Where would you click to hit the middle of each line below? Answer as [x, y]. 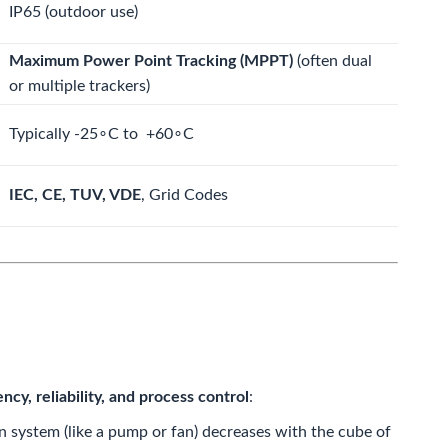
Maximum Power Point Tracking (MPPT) [151, 61]
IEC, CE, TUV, [59, 195]
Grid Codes [188, 195]
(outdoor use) [89, 12]
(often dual [332, 61]
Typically [41, 134]
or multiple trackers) [79, 86]
